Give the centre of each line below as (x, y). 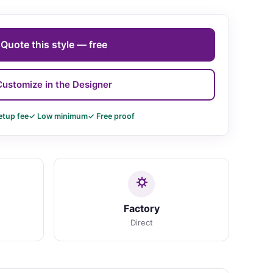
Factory (141, 208)
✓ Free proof (111, 116)
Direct (141, 222)
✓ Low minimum (58, 116)
